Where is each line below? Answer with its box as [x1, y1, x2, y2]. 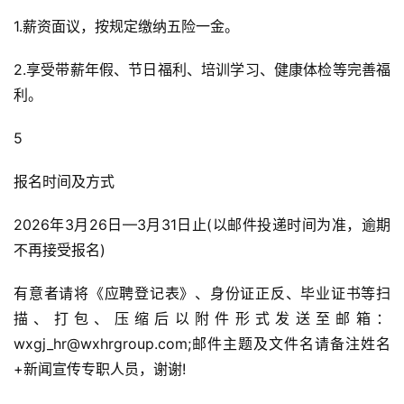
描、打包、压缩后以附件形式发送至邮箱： [14, 309, 390, 327]
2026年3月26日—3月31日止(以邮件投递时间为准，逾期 [14, 216, 390, 234]
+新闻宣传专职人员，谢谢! [14, 360, 186, 378]
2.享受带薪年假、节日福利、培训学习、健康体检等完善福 [14, 60, 390, 78]
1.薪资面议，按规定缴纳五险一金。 [14, 17, 239, 35]
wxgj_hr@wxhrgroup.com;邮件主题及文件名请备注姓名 [14, 335, 390, 353]
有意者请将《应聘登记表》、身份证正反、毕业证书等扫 [14, 284, 390, 302]
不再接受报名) [14, 241, 106, 259]
